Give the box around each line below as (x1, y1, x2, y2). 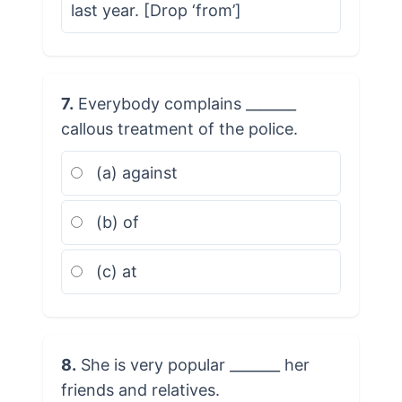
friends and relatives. (60, 380, 220, 399)
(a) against (91, 162, 178, 182)
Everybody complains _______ (73, 93, 296, 113)
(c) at (91, 261, 137, 281)
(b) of (91, 212, 139, 232)
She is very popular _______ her (75, 354, 310, 374)
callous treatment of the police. (60, 118, 298, 138)
